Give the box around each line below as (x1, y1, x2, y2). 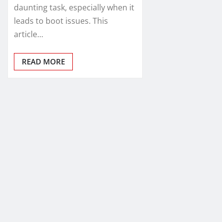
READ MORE (22, 56, 65, 66)
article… (14, 28, 43, 40)
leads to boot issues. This (14, 15, 108, 26)
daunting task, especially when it (14, 1, 134, 13)
